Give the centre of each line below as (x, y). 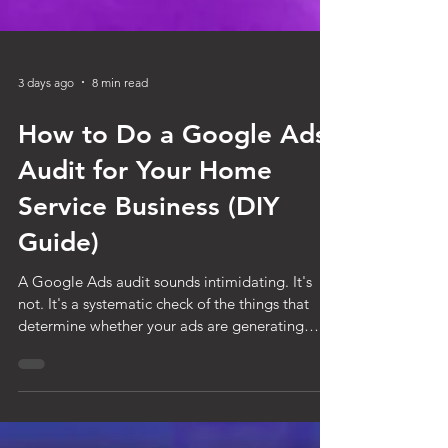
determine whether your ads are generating (161, 413)
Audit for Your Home (145, 258)
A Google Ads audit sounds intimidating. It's (165, 369)
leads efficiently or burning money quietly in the (175, 435)
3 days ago (46, 170)
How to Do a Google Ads (172, 222)
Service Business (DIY (148, 294)
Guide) (58, 330)
